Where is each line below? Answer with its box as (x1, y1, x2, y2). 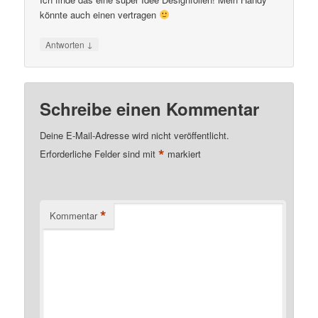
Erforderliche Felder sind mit (40, 147, 159, 161)
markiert (165, 147, 202, 161)
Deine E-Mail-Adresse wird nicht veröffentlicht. (40, 128, 230, 143)
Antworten (45, 38, 87, 51)
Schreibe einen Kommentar (40, 97, 260, 121)
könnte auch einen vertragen (40, 7, 160, 21)
